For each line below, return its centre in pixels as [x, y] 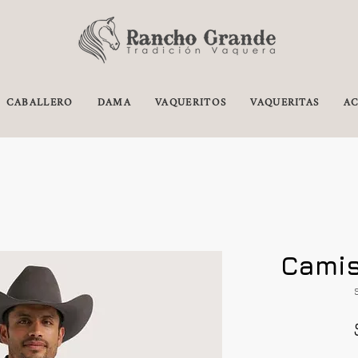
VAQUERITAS [285, 102]
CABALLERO [40, 102]
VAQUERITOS [191, 102]
